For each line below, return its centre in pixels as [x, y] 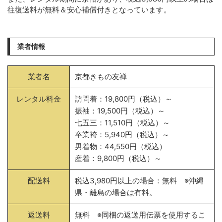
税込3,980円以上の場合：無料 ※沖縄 [139, 181]
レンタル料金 [39, 99]
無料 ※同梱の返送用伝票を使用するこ [140, 215]
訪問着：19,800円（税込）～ [124, 99]
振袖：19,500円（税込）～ [120, 111]
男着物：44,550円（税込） [121, 146]
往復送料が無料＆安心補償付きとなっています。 [89, 10]
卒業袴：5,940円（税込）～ [122, 135]
